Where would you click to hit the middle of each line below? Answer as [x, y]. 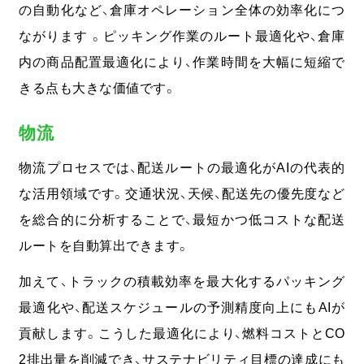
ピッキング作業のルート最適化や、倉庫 [224, 36]
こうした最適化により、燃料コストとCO [221, 333]
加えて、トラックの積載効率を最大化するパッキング [182, 281]
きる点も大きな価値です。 [98, 88]
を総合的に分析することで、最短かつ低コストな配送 [182, 220]
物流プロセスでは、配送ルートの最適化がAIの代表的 [182, 168]
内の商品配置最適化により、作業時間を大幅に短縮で [182, 62]
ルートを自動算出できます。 [104, 246]
